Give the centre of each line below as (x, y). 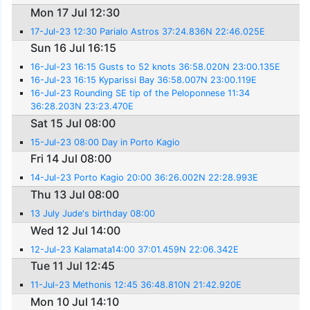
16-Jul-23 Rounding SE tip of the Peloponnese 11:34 (140, 93)
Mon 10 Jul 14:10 (75, 301)
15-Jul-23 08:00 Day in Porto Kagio (106, 142)
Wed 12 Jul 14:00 (76, 230)
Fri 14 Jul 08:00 (71, 159)
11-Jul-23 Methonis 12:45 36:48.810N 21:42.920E (136, 285)
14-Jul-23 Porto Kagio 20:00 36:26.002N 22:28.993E (145, 178)
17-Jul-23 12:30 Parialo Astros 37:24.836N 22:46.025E (148, 31)
